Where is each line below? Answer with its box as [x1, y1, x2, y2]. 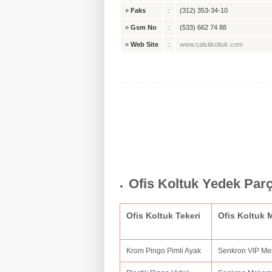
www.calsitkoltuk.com [180, 41, 243, 49]
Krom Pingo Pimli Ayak [126, 246, 201, 256]
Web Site [131, 41, 158, 49]
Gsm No [131, 24, 157, 32]
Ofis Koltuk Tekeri [126, 211, 200, 221]
